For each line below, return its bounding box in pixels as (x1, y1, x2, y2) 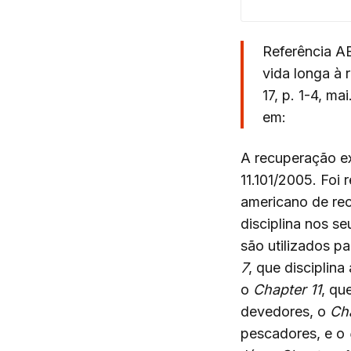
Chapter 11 (253, 281, 321, 298)
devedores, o (241, 303, 330, 320)
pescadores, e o (241, 325, 349, 342)
